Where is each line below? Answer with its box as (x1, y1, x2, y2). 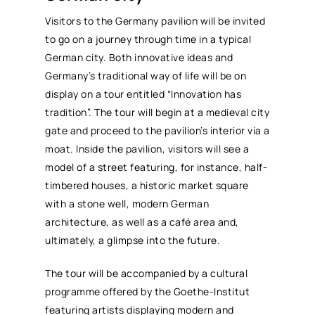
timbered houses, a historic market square (45, 178, 249, 192)
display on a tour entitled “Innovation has (45, 86, 242, 101)
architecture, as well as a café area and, (45, 214, 239, 229)
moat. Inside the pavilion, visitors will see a (45, 141, 250, 155)
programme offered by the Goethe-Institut (45, 284, 250, 298)
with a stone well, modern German (45, 196, 210, 210)
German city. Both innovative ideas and (45, 50, 233, 64)
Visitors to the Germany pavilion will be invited (45, 13, 266, 27)
